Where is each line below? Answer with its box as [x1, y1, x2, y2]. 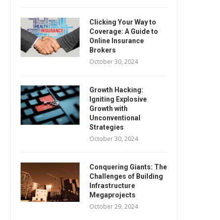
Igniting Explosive [89, 95, 147, 103]
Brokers [89, 46, 116, 54]
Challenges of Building [89, 172, 163, 180]
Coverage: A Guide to [89, 27, 158, 35]
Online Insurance [89, 36, 144, 45]
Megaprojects [89, 191, 136, 199]
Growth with [89, 104, 128, 112]
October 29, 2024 [89, 202, 138, 211]
